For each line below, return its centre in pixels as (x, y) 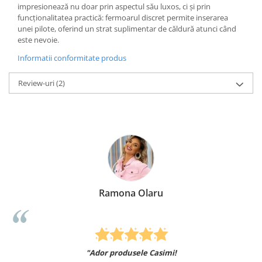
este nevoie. (38, 39)
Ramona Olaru (131, 193)
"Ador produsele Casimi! (131, 253)
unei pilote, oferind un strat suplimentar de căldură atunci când (127, 28)
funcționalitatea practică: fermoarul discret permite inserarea (123, 17)
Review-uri (37, 83)
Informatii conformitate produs (72, 58)
